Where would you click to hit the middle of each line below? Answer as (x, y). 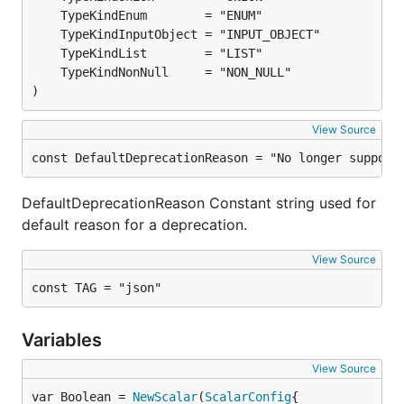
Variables (64, 340)
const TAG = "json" (96, 288)
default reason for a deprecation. (134, 225)
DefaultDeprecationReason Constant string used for (199, 203)
